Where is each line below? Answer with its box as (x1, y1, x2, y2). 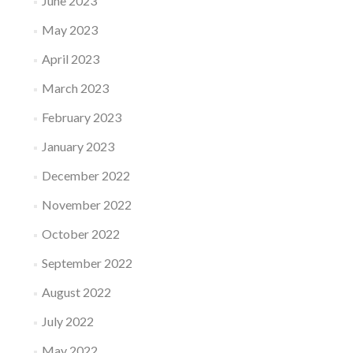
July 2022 (41, 314, 94, 329)
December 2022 (41, 168, 130, 183)
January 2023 (41, 139, 114, 154)
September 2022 (41, 255, 132, 270)
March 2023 (41, 80, 109, 95)
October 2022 (41, 226, 120, 241)
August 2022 (41, 284, 111, 299)
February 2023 (41, 110, 121, 124)
